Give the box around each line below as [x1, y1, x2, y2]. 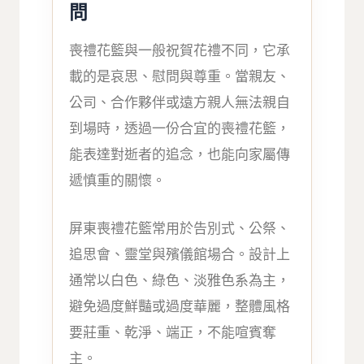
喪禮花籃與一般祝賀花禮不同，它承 [69, 41, 291, 58]
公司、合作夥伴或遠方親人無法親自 [69, 93, 291, 110]
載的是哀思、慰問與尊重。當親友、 [69, 67, 291, 84]
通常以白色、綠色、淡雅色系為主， [69, 272, 291, 289]
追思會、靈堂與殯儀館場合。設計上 [69, 246, 291, 263]
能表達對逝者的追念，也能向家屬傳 [69, 145, 291, 162]
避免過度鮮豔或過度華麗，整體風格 [69, 298, 291, 315]
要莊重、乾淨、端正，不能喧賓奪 [69, 324, 277, 341]
